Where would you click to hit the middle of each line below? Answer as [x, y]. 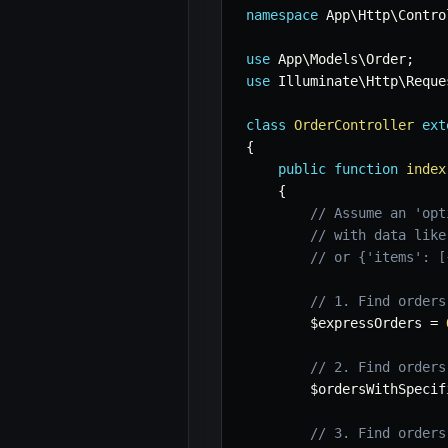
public [302, 169]
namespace [282, 15]
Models [334, 59]
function [366, 169]
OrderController [354, 125]
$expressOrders [366, 323]
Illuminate [318, 81]
